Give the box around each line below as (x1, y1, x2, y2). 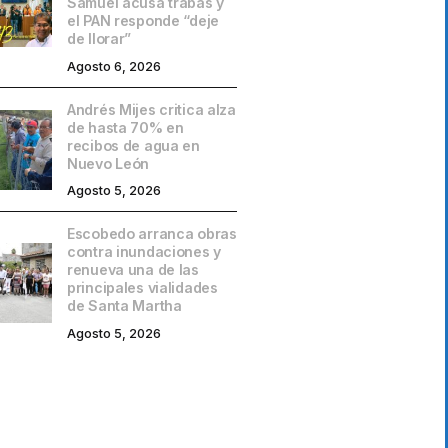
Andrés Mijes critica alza (67, 100, 236, 118)
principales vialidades (67, 279, 218, 297)
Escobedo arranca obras (67, 225, 237, 243)
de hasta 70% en (67, 118, 184, 136)
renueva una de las (67, 261, 199, 279)
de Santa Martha (67, 297, 182, 315)
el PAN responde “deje (67, 12, 220, 30)
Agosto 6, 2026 (67, 59, 161, 75)
